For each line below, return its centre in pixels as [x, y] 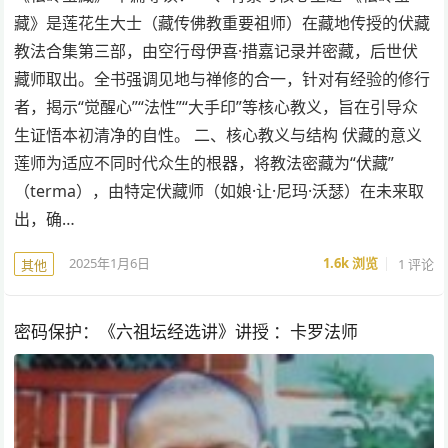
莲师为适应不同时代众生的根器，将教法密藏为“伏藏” [204, 162]
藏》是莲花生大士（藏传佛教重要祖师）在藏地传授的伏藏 [222, 22]
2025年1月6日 [110, 263]
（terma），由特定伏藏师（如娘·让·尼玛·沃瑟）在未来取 [219, 190]
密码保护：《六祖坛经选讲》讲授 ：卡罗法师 [186, 331]
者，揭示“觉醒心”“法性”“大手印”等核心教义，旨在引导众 [216, 106]
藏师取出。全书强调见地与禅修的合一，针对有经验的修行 [222, 78]
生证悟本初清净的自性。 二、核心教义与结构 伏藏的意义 [218, 134]
